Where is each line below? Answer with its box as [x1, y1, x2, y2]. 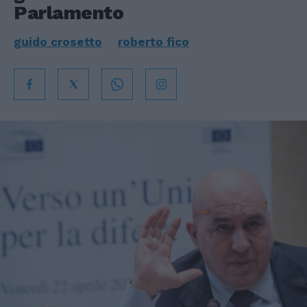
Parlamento [14, 1, 124, 24]
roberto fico [118, 35, 189, 49]
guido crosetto [14, 35, 102, 49]
